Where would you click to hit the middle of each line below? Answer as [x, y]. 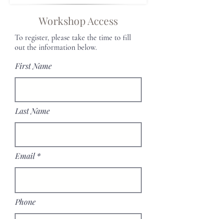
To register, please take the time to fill [73, 38]
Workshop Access [78, 21]
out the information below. [56, 47]
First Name [33, 66]
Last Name [33, 111]
